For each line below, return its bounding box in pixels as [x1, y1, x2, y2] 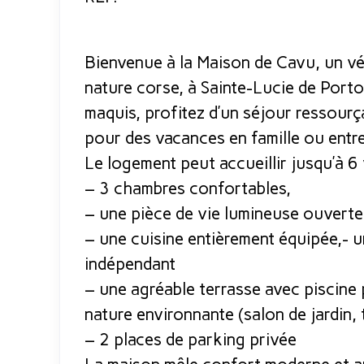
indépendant [84, 253, 175, 275]
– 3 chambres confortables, [84, 178, 291, 199]
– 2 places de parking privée [84, 329, 297, 350]
